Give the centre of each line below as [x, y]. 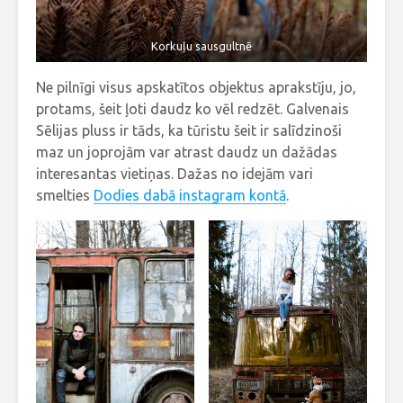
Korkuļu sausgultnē [201, 45]
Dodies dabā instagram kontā [190, 196]
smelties [65, 196]
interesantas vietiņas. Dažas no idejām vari [175, 174]
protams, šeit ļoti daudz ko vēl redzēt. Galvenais [193, 109]
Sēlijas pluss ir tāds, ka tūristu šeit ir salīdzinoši [189, 131]
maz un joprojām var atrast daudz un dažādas [187, 152]
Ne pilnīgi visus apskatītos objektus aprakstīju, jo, [196, 88]
